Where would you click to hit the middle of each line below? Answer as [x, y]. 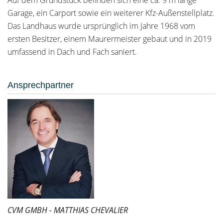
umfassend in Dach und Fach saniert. [72, 52]
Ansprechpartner [41, 85]
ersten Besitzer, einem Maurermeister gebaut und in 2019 [110, 39]
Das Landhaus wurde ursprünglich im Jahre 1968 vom [101, 26]
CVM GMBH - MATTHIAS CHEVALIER [68, 210]
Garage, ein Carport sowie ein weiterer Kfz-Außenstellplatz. [111, 13]
